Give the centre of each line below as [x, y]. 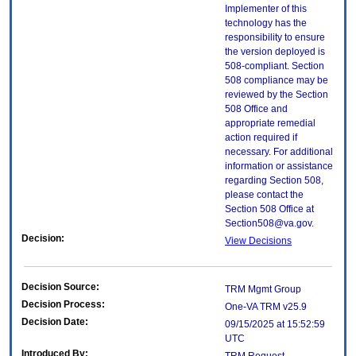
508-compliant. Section [275, 66]
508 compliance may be [277, 81]
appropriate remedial [270, 124]
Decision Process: [63, 305]
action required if [261, 138]
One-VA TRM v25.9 [266, 307]
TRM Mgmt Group [263, 290]
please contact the [264, 195]
